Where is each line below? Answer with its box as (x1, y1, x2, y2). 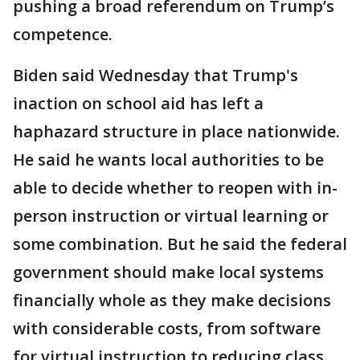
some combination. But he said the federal (13, 233, 347, 255)
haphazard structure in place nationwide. (13, 121, 340, 142)
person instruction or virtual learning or (13, 205, 329, 227)
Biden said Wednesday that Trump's (13, 64, 298, 86)
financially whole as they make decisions (13, 289, 331, 311)
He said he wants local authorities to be (13, 149, 324, 170)
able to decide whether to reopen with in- (13, 177, 337, 198)
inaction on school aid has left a (13, 92, 264, 114)
